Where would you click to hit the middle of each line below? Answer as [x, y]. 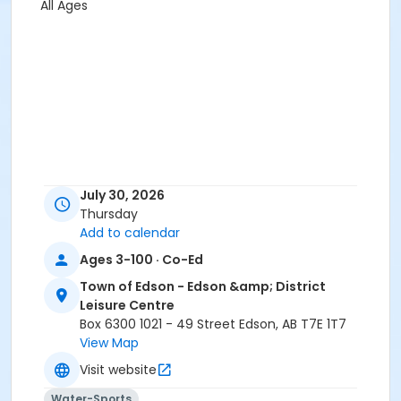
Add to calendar [130, 233]
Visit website [118, 369]
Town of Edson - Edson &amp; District [203, 287]
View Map [109, 343]
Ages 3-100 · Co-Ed [141, 259]
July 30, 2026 [122, 196]
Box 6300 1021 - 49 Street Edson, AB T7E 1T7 [213, 324]
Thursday [109, 214]
